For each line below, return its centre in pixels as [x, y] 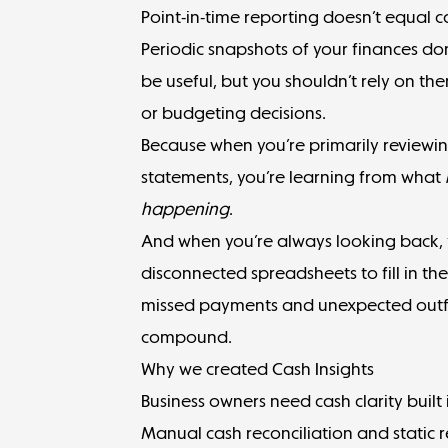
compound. [189, 336]
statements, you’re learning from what [293, 176]
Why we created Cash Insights [258, 368]
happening [185, 208]
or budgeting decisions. [236, 112]
